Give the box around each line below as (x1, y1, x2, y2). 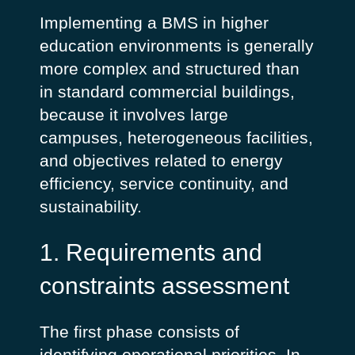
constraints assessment (39, 272, 289, 299)
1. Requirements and (39, 239, 262, 265)
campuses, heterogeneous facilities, (39, 128, 313, 147)
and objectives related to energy (39, 151, 283, 170)
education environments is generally (39, 36, 314, 55)
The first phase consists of (39, 322, 239, 341)
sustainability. (39, 197, 142, 216)
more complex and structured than (39, 59, 300, 78)
